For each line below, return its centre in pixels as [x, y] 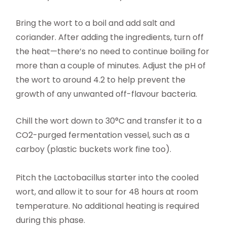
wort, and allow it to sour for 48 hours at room [107, 192]
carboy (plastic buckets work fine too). [94, 149]
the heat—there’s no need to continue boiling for [113, 52]
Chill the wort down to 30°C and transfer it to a [109, 121]
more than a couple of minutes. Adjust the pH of [111, 66]
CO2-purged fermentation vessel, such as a [103, 135]
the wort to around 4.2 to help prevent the [101, 80]
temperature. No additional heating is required [108, 206]
